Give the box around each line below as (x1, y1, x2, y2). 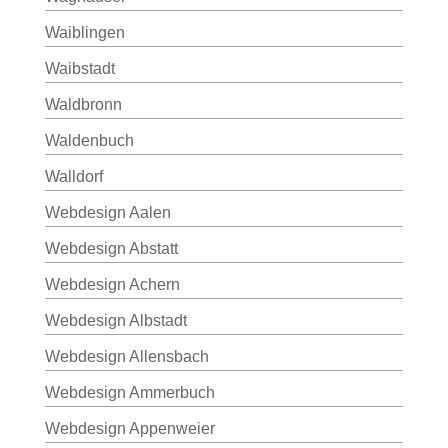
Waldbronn (44, 96, 122, 113)
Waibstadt (44, 60, 115, 77)
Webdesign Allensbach (44, 348, 209, 365)
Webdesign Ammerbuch (44, 384, 215, 401)
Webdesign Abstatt (44, 240, 178, 257)
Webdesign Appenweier (44, 420, 215, 437)
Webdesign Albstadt (44, 312, 187, 329)
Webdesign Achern (44, 276, 180, 293)
